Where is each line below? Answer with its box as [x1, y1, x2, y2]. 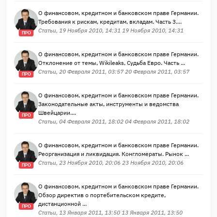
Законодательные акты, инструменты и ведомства [38, 100, 179, 108]
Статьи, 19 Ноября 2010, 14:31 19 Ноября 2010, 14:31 [38, 27, 184, 34]
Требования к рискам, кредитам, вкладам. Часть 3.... [38, 18, 182, 25]
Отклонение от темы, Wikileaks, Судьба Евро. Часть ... [38, 59, 185, 66]
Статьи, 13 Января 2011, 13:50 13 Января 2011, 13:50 [38, 209, 183, 216]
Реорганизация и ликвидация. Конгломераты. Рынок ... [38, 150, 189, 157]
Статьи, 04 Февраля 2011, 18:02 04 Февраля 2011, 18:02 [38, 118, 189, 125]
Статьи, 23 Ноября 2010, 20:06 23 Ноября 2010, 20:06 [38, 159, 184, 166]
